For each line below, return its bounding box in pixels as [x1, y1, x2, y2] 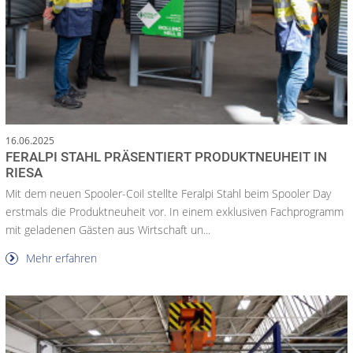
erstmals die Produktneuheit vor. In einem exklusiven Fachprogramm [6, 203, 344, 219]
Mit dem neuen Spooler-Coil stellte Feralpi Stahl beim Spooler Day [6, 185, 331, 201]
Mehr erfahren [23, 250, 97, 266]
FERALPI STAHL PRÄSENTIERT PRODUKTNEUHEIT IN [6, 148, 327, 165]
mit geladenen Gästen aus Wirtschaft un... [6, 221, 210, 237]
